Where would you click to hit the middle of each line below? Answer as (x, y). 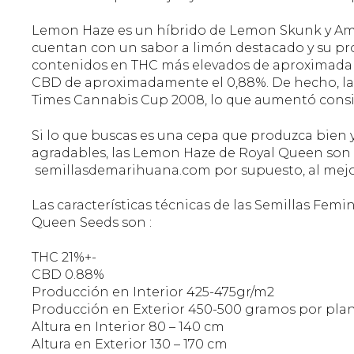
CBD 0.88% (68, 275)
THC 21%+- (64, 258)
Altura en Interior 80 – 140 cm (128, 327)
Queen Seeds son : (92, 223)
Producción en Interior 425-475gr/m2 (153, 292)
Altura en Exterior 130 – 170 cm (130, 345)
